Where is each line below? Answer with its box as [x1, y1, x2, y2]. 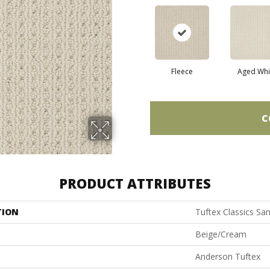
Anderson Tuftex [195, 251, 260, 262]
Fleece [171, 66, 193, 77]
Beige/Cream [195, 228, 246, 240]
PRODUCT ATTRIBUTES [59, 174, 211, 192]
